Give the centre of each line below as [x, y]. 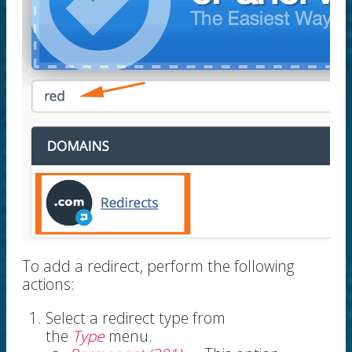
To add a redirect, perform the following [158, 266]
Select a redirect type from [136, 318]
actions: [48, 284]
